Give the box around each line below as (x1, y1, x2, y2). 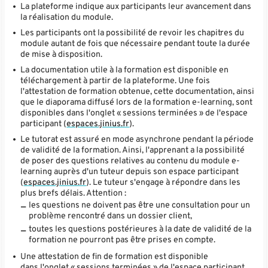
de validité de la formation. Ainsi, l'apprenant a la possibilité (20, 145, 245, 156)
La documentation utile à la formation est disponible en (20, 65, 229, 76)
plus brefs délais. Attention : (20, 188, 127, 199)
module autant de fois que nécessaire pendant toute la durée (20, 38, 251, 50)
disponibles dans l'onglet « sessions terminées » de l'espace (20, 108, 248, 119)
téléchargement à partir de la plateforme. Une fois (20, 75, 211, 87)
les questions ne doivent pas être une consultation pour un (29, 200, 251, 211)
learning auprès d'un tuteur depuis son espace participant (20, 166, 239, 178)
